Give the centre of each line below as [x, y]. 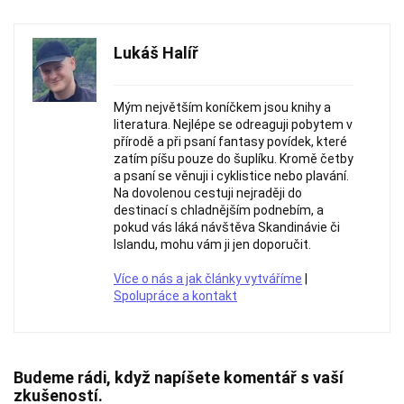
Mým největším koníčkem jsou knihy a [222, 107]
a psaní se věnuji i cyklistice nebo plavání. [231, 176]
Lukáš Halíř [156, 53]
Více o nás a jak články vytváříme [208, 279]
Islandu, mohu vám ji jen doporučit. [212, 244]
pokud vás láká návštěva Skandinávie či [227, 227]
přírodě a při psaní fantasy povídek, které [230, 142]
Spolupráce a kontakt [175, 296]
